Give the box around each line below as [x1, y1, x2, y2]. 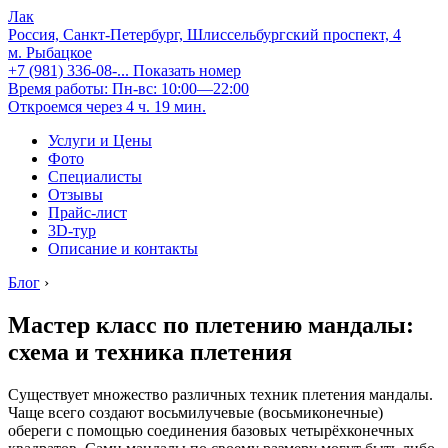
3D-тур [48, 222, 96, 239]
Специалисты [48, 168, 142, 185]
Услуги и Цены [48, 132, 152, 149]
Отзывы [48, 186, 103, 203]
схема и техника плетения [8, 338, 292, 365]
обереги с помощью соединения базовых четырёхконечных [8, 421, 414, 439]
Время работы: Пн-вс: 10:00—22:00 [8, 80, 249, 97]
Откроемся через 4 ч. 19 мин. [8, 98, 206, 115]
